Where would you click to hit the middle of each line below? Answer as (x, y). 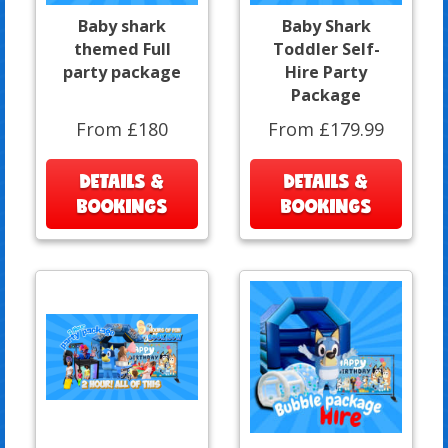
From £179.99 (326, 128)
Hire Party (326, 71)
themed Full (122, 48)
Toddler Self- (326, 48)
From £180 (122, 128)
